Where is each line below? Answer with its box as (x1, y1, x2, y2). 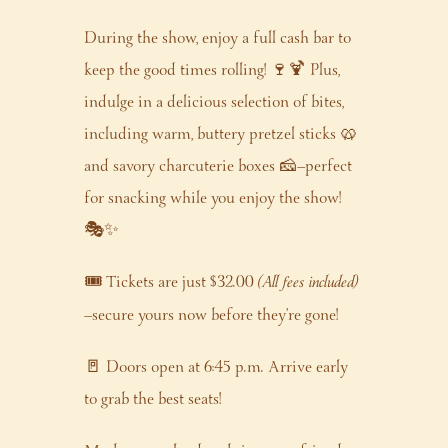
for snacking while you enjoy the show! (84, 179, 341, 218)
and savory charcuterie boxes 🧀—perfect (84, 147, 352, 186)
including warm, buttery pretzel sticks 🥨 (84, 115, 358, 154)
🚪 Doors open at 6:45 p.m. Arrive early (84, 348, 348, 387)
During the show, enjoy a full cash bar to (84, 19, 351, 58)
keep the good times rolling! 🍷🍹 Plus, (84, 51, 340, 90)
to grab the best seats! (84, 380, 221, 419)
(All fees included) (258, 263, 357, 305)
